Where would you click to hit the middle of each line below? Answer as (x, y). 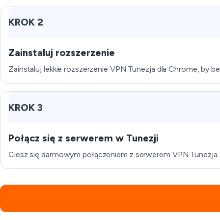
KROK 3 (26, 108)
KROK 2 (26, 22)
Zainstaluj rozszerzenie (62, 53)
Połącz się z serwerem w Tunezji (83, 138)
